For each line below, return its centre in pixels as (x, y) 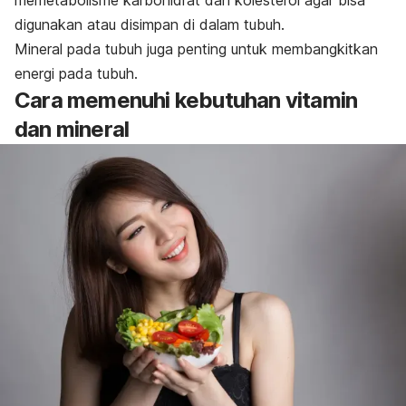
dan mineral (72, 130)
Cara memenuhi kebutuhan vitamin (186, 101)
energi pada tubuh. (76, 74)
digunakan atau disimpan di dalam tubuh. (150, 25)
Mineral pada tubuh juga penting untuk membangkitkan (196, 49)
